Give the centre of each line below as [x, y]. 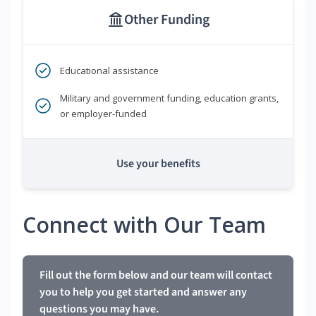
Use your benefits [158, 164]
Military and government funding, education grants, [169, 98]
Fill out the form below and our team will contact [156, 275]
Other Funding [166, 20]
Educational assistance [109, 71]
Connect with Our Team [144, 225]
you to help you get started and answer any [143, 292]
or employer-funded [103, 114]
